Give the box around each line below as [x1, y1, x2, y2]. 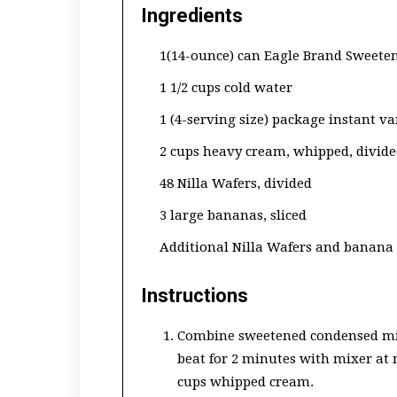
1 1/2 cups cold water [160, 80, 292, 96]
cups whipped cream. [177, 374, 314, 390]
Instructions [141, 284, 248, 307]
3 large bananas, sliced [160, 207, 307, 223]
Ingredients [141, 4, 243, 27]
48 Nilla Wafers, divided [160, 175, 312, 191]
